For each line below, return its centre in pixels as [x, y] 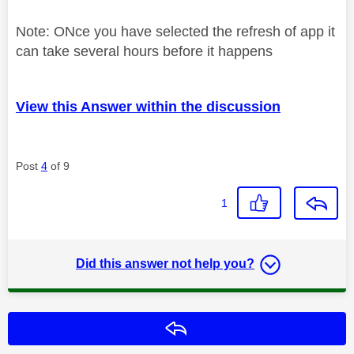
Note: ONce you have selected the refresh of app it [175, 31]
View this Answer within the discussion [148, 106]
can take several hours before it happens [144, 51]
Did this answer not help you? [165, 263]
